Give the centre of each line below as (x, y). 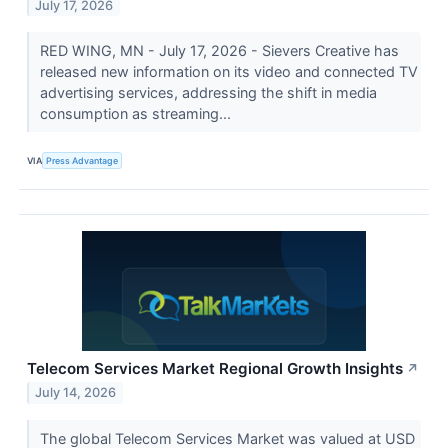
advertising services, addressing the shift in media (208, 93)
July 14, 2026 (76, 393)
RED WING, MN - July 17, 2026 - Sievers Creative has (219, 51)
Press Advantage (82, 160)
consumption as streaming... (137, 114)
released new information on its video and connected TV (228, 72)
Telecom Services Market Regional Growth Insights (215, 368)
